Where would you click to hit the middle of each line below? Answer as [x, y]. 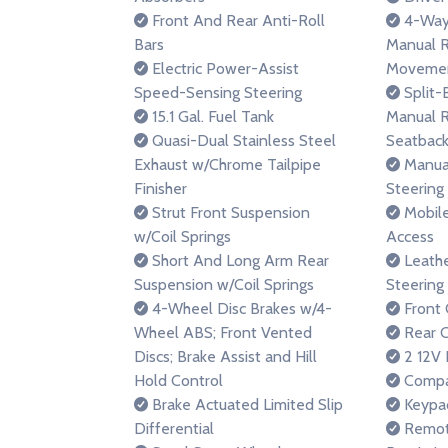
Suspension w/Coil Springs [224, 284]
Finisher [160, 188]
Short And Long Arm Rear [238, 260]
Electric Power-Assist [223, 68]
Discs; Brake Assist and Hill [225, 356]
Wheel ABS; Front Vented [223, 332]
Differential [174, 428]
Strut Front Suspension [229, 212]
